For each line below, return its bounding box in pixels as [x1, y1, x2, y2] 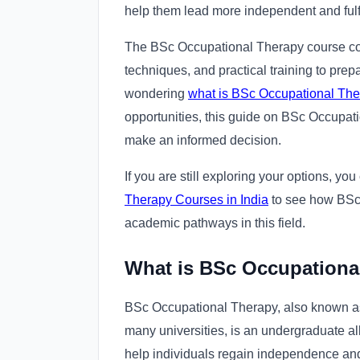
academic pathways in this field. [125, 216, 305, 231]
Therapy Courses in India [125, 193, 268, 207]
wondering [125, 87, 188, 101]
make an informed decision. [125, 133, 281, 148]
